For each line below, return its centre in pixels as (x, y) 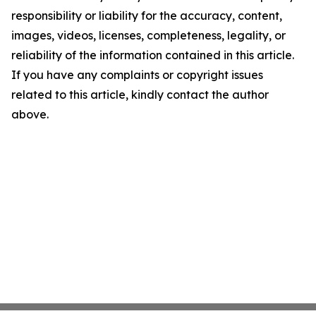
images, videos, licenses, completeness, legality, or (148, 35)
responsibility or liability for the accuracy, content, (147, 16)
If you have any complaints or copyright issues (137, 75)
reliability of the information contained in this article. (153, 55)
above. (30, 114)
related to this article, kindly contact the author (140, 95)
